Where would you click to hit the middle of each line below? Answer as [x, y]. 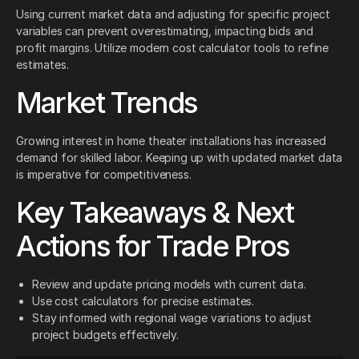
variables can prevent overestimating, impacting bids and [165, 31]
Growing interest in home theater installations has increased [171, 141]
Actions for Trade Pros [153, 246]
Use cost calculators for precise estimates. [143, 301]
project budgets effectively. [105, 335]
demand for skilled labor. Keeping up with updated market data [179, 158]
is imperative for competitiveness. [104, 175]
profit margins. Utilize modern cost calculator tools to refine [173, 48]
